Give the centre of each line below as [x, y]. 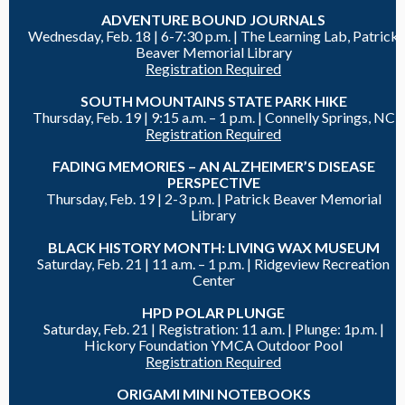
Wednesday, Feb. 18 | [94, 36]
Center [213, 280]
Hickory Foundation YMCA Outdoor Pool [213, 345]
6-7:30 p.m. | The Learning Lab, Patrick [280, 36]
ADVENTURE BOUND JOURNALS [213, 19]
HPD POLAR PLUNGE [213, 312]
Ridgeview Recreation [322, 264]
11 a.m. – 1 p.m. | [203, 264]
